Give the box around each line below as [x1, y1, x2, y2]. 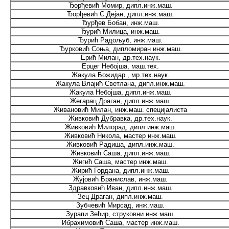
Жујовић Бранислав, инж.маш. [73, 175, 168, 183]
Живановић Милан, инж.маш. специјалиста [54, 106, 187, 113]
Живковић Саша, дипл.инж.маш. [70, 149, 171, 157]
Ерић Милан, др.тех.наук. [80, 54, 161, 61]
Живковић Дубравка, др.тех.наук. [68, 114, 172, 122]
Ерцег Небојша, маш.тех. [82, 62, 159, 70]
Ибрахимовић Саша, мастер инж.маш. [61, 219, 179, 226]
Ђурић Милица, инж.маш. [81, 28, 160, 35]
